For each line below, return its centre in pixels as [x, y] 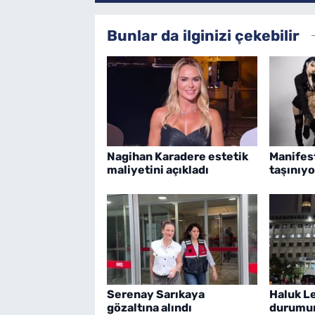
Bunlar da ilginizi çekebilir [203, 35]
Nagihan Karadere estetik [177, 156]
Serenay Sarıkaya [155, 294]
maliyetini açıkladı [157, 169]
